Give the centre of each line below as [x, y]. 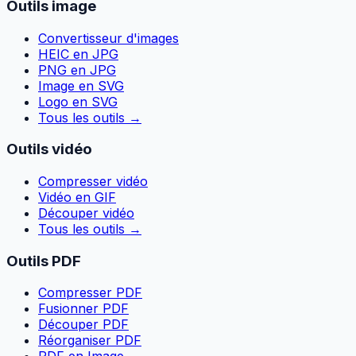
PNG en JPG [77, 70]
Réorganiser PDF [90, 341]
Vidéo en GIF [77, 197]
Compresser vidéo [93, 181]
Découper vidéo [86, 213]
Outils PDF [44, 261]
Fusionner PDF [83, 309]
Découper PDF [83, 325]
